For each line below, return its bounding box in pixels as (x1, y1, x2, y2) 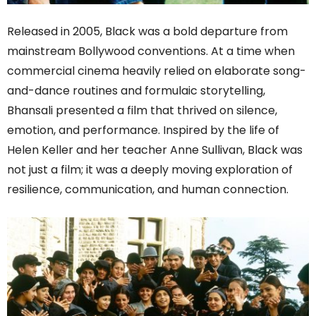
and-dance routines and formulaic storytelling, (7, 83, 265, 99)
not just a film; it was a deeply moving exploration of (7, 162, 293, 178)
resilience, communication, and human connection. (7, 181, 288, 198)
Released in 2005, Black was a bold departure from (7, 23, 288, 40)
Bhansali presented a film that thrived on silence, (7, 102, 277, 119)
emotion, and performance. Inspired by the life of (7, 122, 279, 139)
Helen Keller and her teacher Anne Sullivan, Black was (7, 142, 303, 159)
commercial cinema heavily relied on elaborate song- (7, 63, 306, 80)
